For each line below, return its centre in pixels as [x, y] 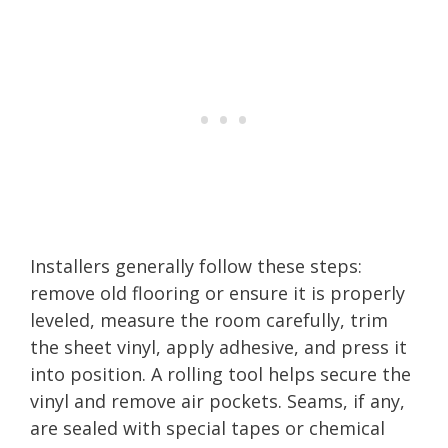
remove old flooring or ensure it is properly [217, 292]
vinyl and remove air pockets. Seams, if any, [217, 400]
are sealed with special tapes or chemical [207, 427]
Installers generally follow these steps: [196, 265]
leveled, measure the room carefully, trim [209, 319]
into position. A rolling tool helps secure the [220, 373]
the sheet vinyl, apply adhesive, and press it [218, 346]
